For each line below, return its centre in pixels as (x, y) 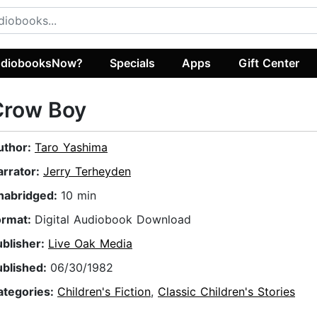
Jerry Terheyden (87, 172)
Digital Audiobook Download (113, 220)
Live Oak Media (90, 244)
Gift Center (269, 63)
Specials (133, 63)
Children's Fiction (104, 292)
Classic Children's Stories (226, 292)
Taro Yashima (71, 148)
